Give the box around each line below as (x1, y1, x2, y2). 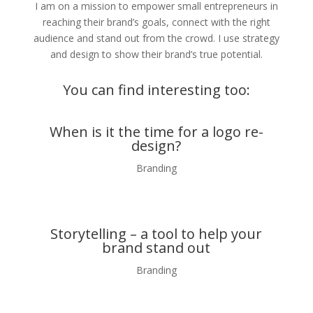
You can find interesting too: (62, 80, 250, 99)
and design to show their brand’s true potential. (50, 48, 263, 61)
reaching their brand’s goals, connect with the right (42, 15, 270, 29)
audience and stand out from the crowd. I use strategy (33, 31, 279, 45)
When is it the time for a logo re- (49, 122, 263, 141)
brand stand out (102, 238, 211, 257)
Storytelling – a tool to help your (50, 224, 263, 243)
